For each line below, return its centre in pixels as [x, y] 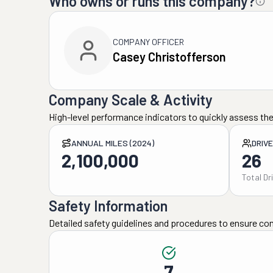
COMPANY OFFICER [148, 42]
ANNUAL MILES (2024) [113, 143]
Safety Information [108, 206]
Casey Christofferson [169, 57]
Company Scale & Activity [131, 100]
